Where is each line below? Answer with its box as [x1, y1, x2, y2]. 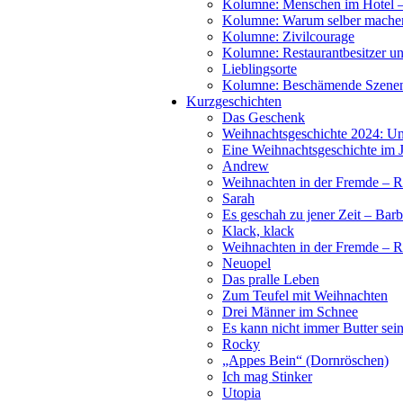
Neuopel [222, 255, 271, 271]
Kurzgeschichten [186, 94, 282, 109]
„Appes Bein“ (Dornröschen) [222, 353, 389, 368]
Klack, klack [222, 223, 294, 238]
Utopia [222, 385, 261, 400]
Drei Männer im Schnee [222, 304, 358, 319]
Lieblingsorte [222, 61, 297, 76]
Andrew [222, 158, 269, 174]
